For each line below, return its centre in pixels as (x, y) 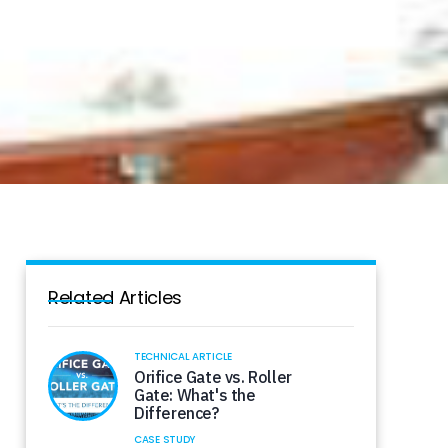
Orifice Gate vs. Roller (213, 377)
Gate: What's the (195, 395)
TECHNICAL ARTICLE (183, 356)
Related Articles (115, 297)
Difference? (176, 413)
